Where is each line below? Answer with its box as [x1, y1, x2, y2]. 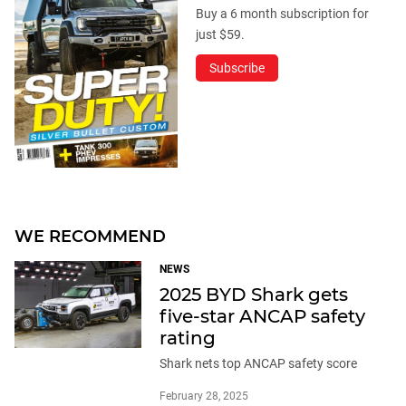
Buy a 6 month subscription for [196, 6, 369, 22]
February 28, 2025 [159, 390, 248, 403]
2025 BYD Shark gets [159, 284, 348, 306]
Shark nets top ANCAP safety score [159, 356, 357, 372]
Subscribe [209, 61, 265, 76]
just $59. [196, 27, 245, 43]
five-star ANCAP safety [159, 305, 365, 328]
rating [159, 327, 216, 350]
